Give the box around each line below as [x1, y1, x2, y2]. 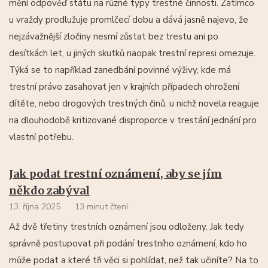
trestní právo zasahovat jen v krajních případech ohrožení [9, 81, 239, 93]
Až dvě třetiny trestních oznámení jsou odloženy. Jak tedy [9, 221, 244, 233]
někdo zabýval [9, 184, 90, 197]
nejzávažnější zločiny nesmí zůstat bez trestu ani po [9, 31, 218, 42]
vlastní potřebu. [9, 131, 74, 143]
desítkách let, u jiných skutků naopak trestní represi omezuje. [9, 47, 255, 59]
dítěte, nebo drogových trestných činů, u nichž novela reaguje [9, 98, 259, 109]
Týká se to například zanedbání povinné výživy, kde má [9, 64, 231, 76]
